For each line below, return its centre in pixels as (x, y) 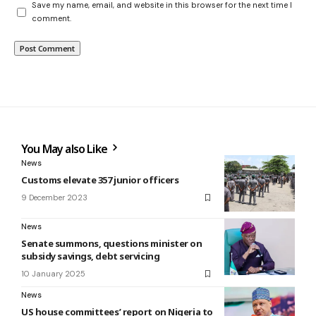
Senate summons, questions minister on (112, 244)
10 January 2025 (53, 274)
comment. (51, 19)
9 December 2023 (54, 198)
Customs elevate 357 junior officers (100, 180)
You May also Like (66, 149)
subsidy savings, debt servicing (91, 256)
